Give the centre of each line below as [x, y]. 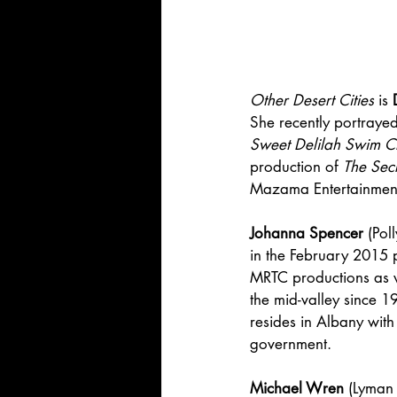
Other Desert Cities [312, 101]
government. [291, 344]
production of [296, 167]
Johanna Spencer [307, 234]
